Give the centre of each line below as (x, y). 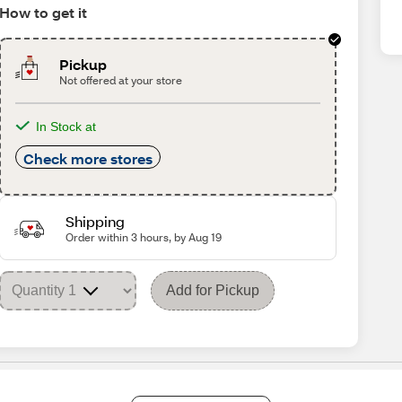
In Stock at (66, 127)
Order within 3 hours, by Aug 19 (144, 237)
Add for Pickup (213, 290)
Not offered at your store (120, 80)
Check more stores (88, 158)
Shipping (96, 221)
